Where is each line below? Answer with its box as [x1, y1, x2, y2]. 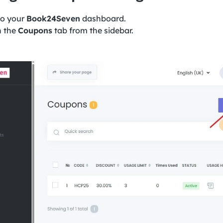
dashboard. [80, 13, 126, 23]
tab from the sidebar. [52, 25, 133, 35]
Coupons [17, 25, 52, 35]
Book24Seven [26, 13, 80, 23]
